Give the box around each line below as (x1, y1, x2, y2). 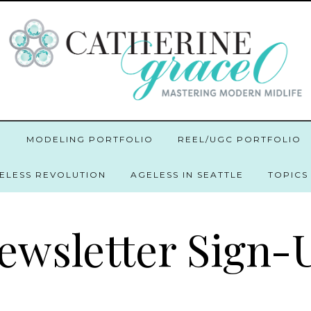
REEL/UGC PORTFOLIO (177, 134, 301, 144)
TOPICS (268, 169, 308, 180)
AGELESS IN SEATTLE (131, 169, 244, 180)
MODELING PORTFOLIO (26, 134, 153, 144)
